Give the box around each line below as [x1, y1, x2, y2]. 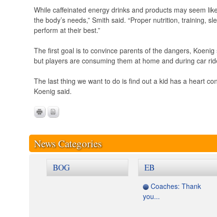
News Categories [34, 137, 102, 150]
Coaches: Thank [151, 181, 201, 191]
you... [143, 191, 160, 201]
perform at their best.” [34, 25, 100, 35]
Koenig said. [34, 86, 72, 96]
